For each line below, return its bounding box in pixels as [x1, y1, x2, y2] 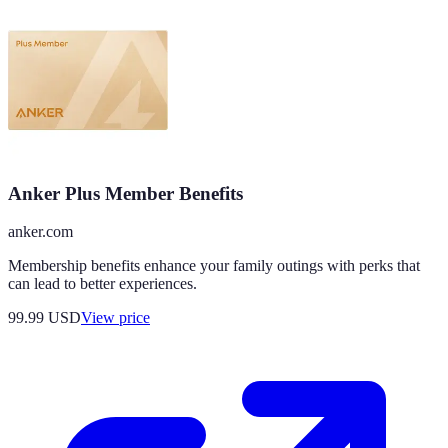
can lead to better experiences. [8, 275, 197, 293]
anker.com [8, 223, 73, 241]
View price [81, 309, 150, 327]
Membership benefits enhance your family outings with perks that [8, 257, 420, 275]
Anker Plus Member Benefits [8, 182, 243, 204]
